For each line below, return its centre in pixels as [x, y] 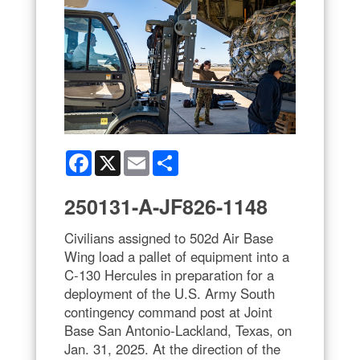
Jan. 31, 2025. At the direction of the [172, 348]
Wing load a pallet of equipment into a [177, 256]
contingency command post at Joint [168, 311]
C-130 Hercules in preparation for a [169, 274]
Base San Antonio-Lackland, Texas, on [178, 330]
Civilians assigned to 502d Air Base [169, 237]
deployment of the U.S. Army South [170, 293]
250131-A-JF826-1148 [166, 206]
